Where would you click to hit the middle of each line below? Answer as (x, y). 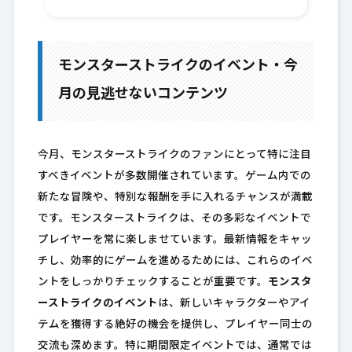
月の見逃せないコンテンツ (143, 95)
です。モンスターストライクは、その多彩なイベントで (174, 219)
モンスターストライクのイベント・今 (178, 67)
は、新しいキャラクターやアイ (234, 304)
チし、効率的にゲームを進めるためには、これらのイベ (175, 262)
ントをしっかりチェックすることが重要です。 (152, 283)
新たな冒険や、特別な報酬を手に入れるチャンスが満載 (175, 198)
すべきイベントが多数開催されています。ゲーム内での (174, 177)
